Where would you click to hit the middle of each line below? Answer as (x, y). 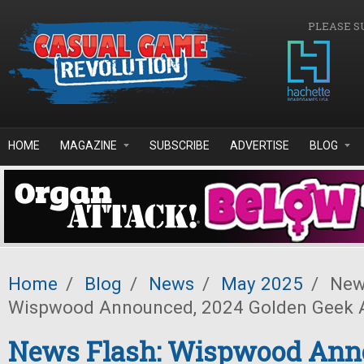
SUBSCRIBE (180, 145)
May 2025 (262, 284)
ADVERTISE (260, 145)
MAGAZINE (89, 145)
